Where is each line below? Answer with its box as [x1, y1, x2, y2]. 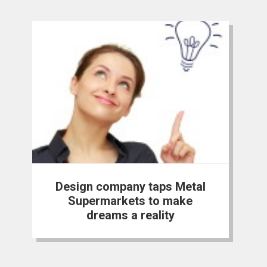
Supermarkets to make [68, 194, 193, 209]
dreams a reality [86, 208, 175, 223]
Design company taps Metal [55, 179, 206, 194]
